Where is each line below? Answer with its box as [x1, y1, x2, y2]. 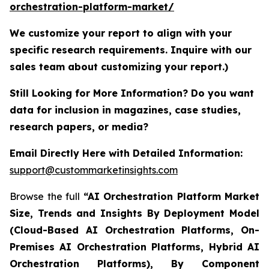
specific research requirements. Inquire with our [10, 43, 252, 56]
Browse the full [10, 190, 83, 202]
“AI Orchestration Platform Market [83, 190, 259, 202]
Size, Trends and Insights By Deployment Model [10, 207, 259, 219]
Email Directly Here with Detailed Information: [10, 147, 243, 159]
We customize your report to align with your [10, 26, 232, 39]
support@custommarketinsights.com [10, 163, 178, 176]
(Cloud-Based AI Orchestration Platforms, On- [10, 223, 259, 236]
